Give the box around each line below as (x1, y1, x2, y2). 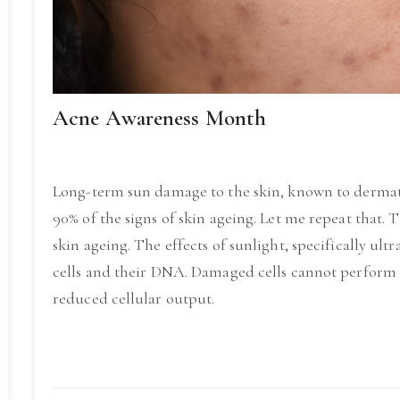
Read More (80, 339, 144, 357)
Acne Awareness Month (53, 104, 266, 131)
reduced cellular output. (53, 288, 215, 308)
